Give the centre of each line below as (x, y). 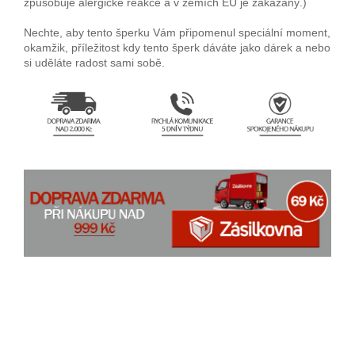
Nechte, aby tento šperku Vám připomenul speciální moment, (177, 33)
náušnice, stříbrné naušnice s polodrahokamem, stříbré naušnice (177, 339)
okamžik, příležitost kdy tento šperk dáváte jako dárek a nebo (177, 48)
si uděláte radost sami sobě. (96, 63)
